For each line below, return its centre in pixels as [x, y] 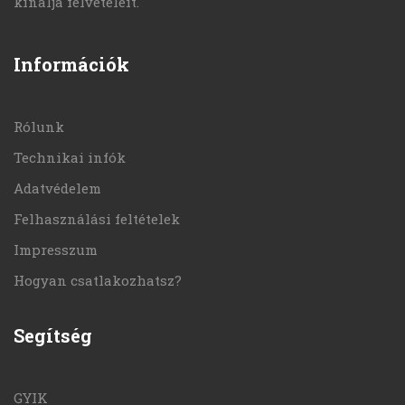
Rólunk [39, 127]
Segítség [53, 335]
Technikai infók [70, 157]
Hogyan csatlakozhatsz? [98, 280]
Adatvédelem [57, 188]
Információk [71, 64]
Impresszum [56, 250]
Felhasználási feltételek [97, 219]
